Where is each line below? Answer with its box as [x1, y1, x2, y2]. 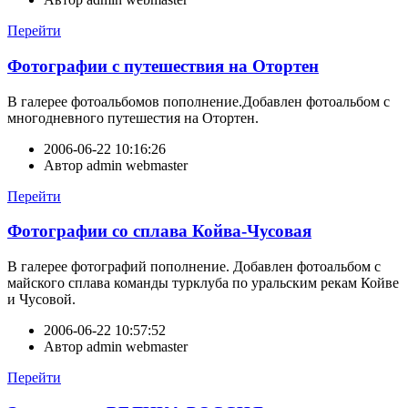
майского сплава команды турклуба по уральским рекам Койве [7, 275, 399, 291]
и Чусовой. [7, 291, 76, 308]
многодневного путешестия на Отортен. [7, 109, 259, 126]
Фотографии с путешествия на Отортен [7, 56, 319, 76]
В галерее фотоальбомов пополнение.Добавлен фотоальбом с [7, 93, 390, 109]
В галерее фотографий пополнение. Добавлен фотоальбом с [7, 259, 381, 275]
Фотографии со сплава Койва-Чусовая [7, 221, 311, 241]
